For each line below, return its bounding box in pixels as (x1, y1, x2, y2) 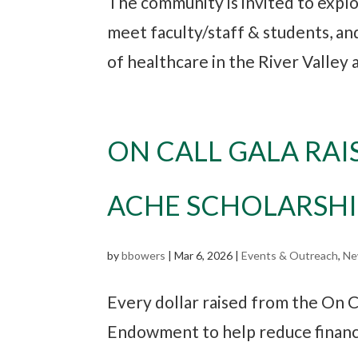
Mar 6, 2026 (174, 248, 233, 262)
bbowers (121, 248, 166, 262)
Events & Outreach (241, 248, 339, 262)
